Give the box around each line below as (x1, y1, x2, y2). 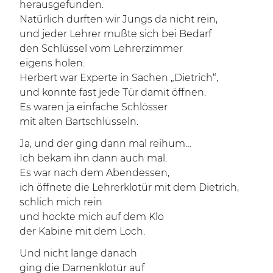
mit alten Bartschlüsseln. (19, 116, 138, 127)
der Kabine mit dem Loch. (19, 225, 145, 237)
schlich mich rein (19, 196, 102, 208)
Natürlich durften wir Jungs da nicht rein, (19, 13, 218, 25)
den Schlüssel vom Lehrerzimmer (19, 43, 183, 54)
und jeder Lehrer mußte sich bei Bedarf (19, 28, 211, 40)
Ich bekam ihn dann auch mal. (19, 152, 167, 164)
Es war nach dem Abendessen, (19, 167, 169, 179)
